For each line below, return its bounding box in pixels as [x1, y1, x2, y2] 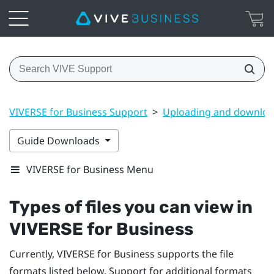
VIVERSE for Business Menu [26, 162, 154, 176]
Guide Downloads [17, 133, 102, 147]
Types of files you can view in [9, 196, 253, 217]
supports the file [155, 246, 234, 261]
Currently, [9, 246, 57, 261]
